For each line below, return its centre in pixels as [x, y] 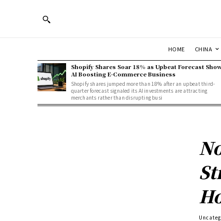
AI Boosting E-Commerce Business [123, 74]
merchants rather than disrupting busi [116, 97]
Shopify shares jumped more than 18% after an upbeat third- [143, 83]
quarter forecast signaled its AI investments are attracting [139, 90]
